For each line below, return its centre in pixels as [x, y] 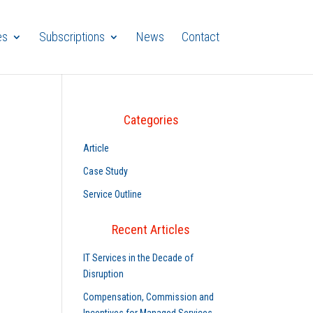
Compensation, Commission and [149, 297]
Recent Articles [151, 230]
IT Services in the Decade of [139, 258]
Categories [151, 120]
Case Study [106, 171]
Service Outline [113, 194]
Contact [200, 37]
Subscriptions [72, 37]
